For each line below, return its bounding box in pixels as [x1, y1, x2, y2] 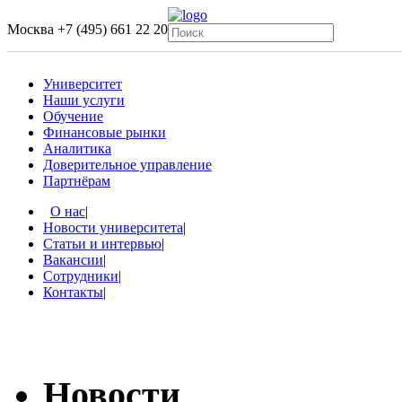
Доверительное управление [43, 157, 212, 172]
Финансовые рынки [43, 125, 166, 140]
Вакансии [43, 252, 103, 267]
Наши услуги [43, 92, 125, 108]
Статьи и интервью [43, 236, 162, 251]
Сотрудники [43, 268, 118, 284]
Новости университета [43, 220, 183, 235]
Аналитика [43, 141, 111, 156]
